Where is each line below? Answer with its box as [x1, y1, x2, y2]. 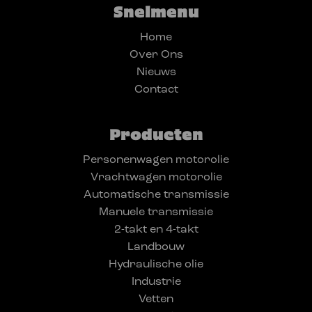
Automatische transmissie [83, 189, 229, 201]
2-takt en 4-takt [114, 224, 198, 236]
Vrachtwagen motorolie [90, 172, 222, 184]
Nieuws [136, 67, 176, 79]
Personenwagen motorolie [83, 155, 229, 166]
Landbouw [127, 242, 185, 253]
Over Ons [129, 49, 183, 61]
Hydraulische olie [109, 259, 203, 271]
